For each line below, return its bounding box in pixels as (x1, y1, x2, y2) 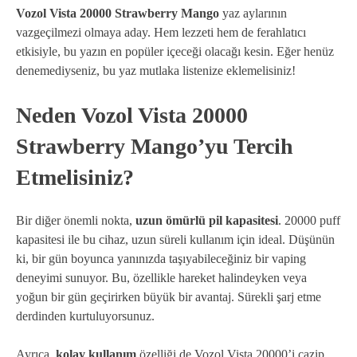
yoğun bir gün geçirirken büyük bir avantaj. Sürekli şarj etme (16, 290, 321, 304)
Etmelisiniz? (16, 165, 134, 190)
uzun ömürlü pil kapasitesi (135, 214, 278, 228)
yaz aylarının (219, 6, 287, 21)
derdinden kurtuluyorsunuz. (16, 309, 155, 324)
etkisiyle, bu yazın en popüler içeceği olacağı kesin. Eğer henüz (16, 45, 334, 59)
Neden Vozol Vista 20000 (16, 103, 248, 128)
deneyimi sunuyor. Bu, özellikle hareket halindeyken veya (16, 271, 307, 285)
